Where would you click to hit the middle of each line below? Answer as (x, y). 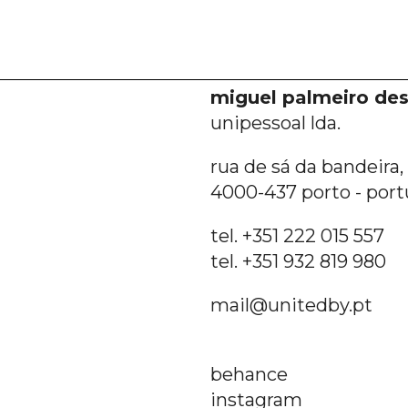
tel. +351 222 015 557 (297, 236)
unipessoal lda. (275, 123)
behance (249, 375)
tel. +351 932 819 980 (298, 262)
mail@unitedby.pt (291, 306)
